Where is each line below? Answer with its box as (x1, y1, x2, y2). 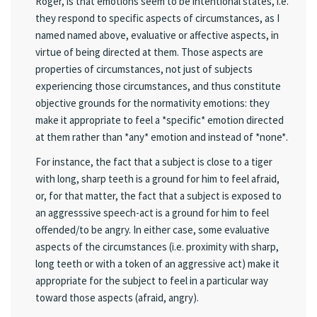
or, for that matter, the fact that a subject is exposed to (35, 189, 282, 202)
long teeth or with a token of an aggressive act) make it (35, 257, 279, 270)
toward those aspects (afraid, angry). (35, 291, 199, 304)
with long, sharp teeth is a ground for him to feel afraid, (35, 172, 279, 185)
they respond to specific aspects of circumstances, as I (35, 11, 279, 25)
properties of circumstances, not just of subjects (35, 62, 253, 76)
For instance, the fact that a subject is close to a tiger (35, 155, 272, 168)
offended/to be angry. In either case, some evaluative (35, 223, 270, 236)
